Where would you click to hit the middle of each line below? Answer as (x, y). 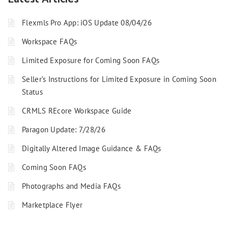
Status (32, 92)
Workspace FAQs (50, 42)
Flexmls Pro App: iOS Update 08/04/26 (87, 23)
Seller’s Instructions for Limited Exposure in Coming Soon (119, 79)
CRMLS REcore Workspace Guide (77, 111)
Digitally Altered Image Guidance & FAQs (92, 149)
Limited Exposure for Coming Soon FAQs (91, 61)
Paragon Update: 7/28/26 (64, 130)
